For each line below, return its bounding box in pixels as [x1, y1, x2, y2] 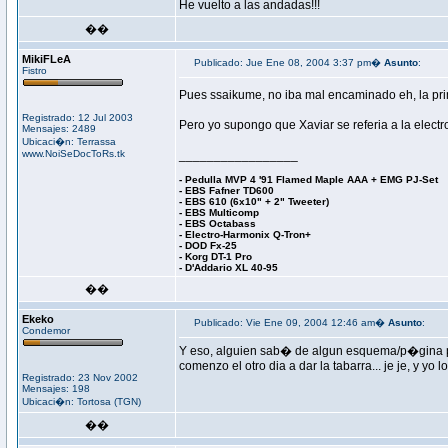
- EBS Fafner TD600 [179, 185, 274, 196]
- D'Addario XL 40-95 [179, 262, 278, 273]
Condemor [22, 325, 70, 336]
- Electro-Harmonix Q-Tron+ [179, 229, 311, 240]
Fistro [22, 65, 47, 76]
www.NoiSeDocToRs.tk [22, 148, 125, 159]
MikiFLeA [22, 53, 71, 65]
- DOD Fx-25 [179, 240, 237, 251]
